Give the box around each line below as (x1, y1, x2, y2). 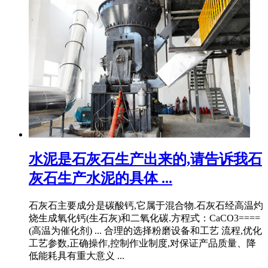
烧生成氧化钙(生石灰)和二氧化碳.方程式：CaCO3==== (29, 212, 260, 223)
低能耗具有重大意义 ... (29, 250, 124, 261)
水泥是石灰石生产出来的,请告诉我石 (29, 151, 262, 167)
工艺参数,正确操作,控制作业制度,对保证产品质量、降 (29, 237, 256, 248)
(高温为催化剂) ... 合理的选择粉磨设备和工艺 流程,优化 (29, 225, 262, 236)
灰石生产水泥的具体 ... (29, 170, 172, 186)
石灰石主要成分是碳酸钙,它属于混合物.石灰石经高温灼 (29, 200, 263, 211)
